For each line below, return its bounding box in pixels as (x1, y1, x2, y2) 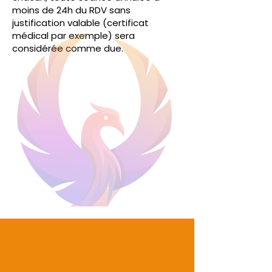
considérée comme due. (12, 42, 123, 55)
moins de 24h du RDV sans (12, 4, 131, 16)
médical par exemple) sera (12, 29, 135, 42)
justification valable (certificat (12, 16, 149, 29)
